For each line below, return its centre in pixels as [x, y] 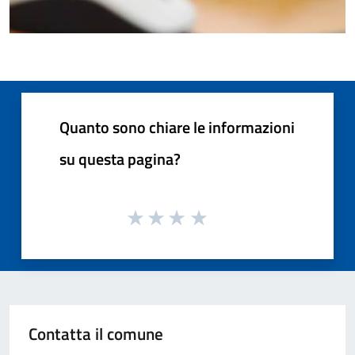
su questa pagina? [120, 159]
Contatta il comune [96, 333]
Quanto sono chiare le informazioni [177, 128]
